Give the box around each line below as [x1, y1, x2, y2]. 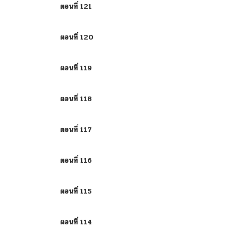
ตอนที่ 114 [60, 217, 92, 227]
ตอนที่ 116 [60, 155, 92, 166]
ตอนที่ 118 [60, 93, 92, 104]
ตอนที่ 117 [60, 124, 92, 135]
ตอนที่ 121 [60, 1, 92, 12]
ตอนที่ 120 [60, 32, 93, 43]
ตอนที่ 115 [60, 186, 92, 197]
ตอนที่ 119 [60, 63, 92, 73]
